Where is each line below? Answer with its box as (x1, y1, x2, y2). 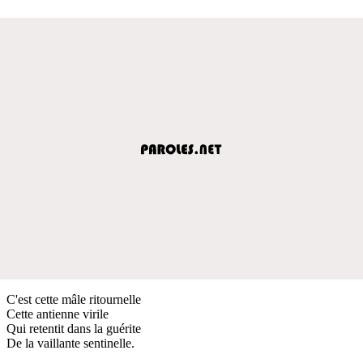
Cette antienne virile (6, 306, 109, 321)
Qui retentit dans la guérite (6, 321, 141, 335)
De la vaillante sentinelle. (6, 335, 135, 350)
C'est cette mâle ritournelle (6, 292, 141, 306)
